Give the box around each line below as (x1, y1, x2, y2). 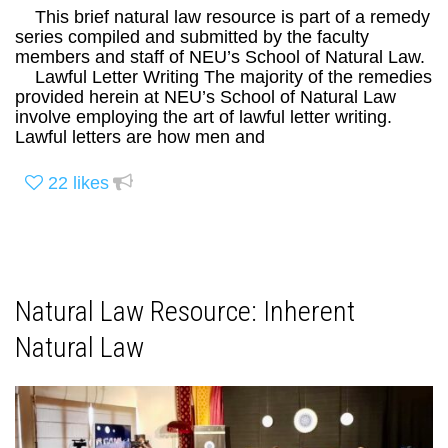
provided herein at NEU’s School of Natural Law (15, 86, 396, 107)
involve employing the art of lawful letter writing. (15, 106, 392, 127)
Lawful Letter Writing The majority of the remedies (15, 66, 432, 87)
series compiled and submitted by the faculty (15, 26, 369, 47)
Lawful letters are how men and (15, 126, 265, 147)
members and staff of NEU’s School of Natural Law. (15, 46, 425, 67)
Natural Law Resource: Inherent (15, 295, 355, 329)
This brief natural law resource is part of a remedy (15, 6, 430, 27)
